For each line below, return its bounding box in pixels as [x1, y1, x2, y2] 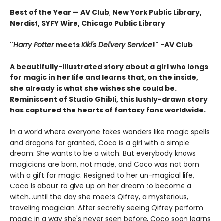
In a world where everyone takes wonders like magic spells [10, 127, 210, 137]
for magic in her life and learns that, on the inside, [10, 73, 198, 83]
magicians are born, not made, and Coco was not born [10, 159, 199, 170]
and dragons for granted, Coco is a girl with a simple [10, 138, 189, 148]
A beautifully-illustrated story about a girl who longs [10, 62, 208, 72]
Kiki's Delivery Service [81, 40, 152, 50]
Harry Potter [13, 40, 54, 50]
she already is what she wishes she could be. [10, 83, 177, 94]
